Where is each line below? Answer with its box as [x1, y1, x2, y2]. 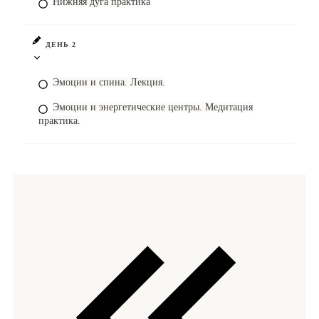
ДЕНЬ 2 [46, 41, 76, 48]
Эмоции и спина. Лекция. [53, 77, 165, 88]
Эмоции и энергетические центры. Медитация [53, 102, 253, 113]
